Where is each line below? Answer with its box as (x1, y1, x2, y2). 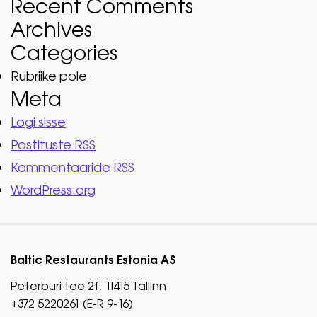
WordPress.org (11, 181, 96, 200)
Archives (11, 16, 92, 44)
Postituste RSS (11, 136, 96, 154)
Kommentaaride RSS (11, 158, 134, 177)
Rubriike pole (11, 67, 87, 86)
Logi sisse (11, 113, 66, 132)
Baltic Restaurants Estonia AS (11, 252, 176, 268)
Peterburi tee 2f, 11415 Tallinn (11, 278, 166, 294)
